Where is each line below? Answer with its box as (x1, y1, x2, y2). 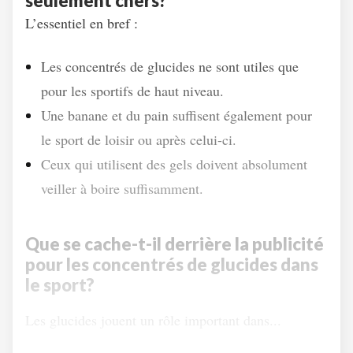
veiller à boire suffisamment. (41, 179, 203, 198)
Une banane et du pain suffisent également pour (41, 106, 312, 124)
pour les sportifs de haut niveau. (41, 81, 224, 100)
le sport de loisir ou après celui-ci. (41, 130, 236, 149)
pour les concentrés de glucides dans (25, 254, 318, 275)
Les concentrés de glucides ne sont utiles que (41, 57, 299, 76)
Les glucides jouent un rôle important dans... (25, 310, 281, 329)
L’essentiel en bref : (25, 13, 138, 32)
